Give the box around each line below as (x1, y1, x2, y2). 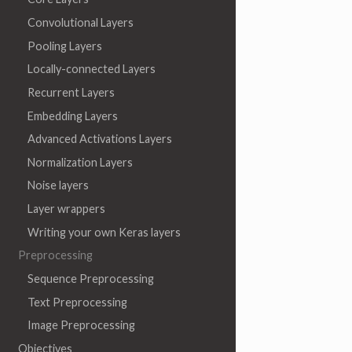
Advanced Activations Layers (27, 132, 172, 146)
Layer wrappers (27, 202, 105, 216)
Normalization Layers (27, 155, 133, 169)
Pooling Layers (27, 38, 102, 53)
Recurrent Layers (27, 85, 115, 99)
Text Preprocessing (27, 295, 127, 309)
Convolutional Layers (27, 16, 134, 30)
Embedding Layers (27, 108, 118, 123)
